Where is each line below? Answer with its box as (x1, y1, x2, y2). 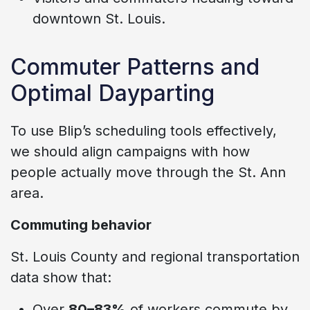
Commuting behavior (10, 216, 152, 233)
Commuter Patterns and (10, 53, 259, 80)
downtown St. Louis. (33, 10, 165, 27)
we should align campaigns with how (10, 143, 250, 160)
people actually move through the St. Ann (10, 163, 286, 181)
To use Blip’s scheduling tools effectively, (10, 122, 277, 139)
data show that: (10, 268, 111, 286)
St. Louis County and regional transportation (10, 248, 300, 265)
